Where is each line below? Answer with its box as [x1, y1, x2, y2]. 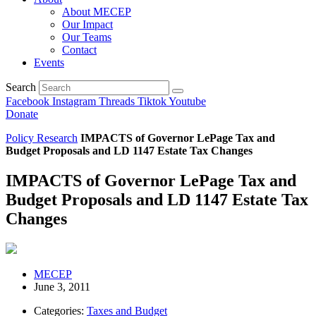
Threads [99, 95, 135, 107]
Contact [62, 44, 97, 56]
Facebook [6, 95, 49, 107]
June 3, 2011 [34, 280, 90, 293]
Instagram [52, 95, 96, 107]
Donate [6, 108, 38, 120]
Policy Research [6, 132, 78, 144]
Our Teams [62, 31, 111, 43]
